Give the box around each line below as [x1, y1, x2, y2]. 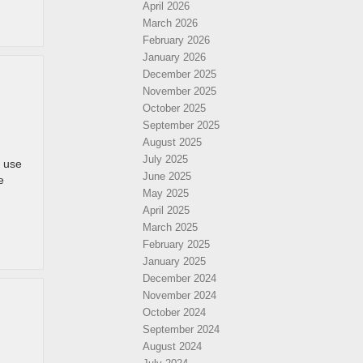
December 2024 [143, 272, 216, 284]
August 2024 [143, 340, 202, 352]
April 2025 [143, 204, 190, 216]
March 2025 [143, 221, 198, 233]
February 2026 [143, 34, 210, 46]
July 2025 [143, 153, 188, 165]
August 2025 [143, 136, 202, 148]
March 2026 [143, 17, 198, 29]
